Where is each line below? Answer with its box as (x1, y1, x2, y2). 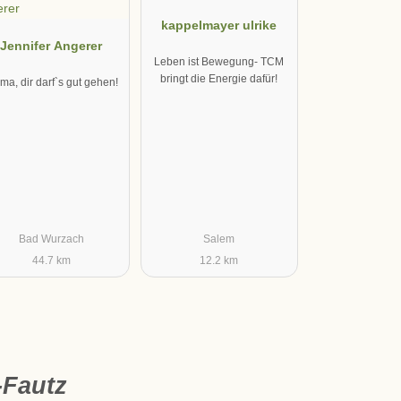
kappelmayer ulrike (161, 18, 277, 33)
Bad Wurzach (18, 233, 84, 246)
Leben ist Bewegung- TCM (154, 55, 285, 68)
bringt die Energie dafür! (160, 72, 278, 85)
